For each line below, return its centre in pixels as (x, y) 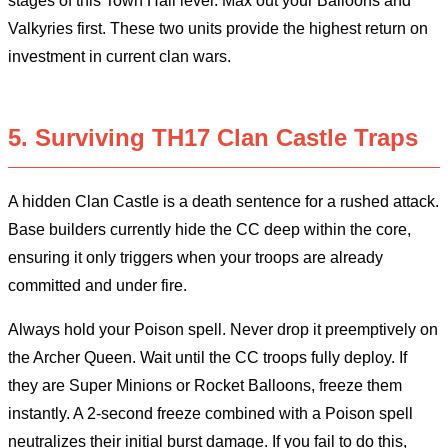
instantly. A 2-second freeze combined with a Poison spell (210, 414)
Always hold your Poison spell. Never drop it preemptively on (223, 330)
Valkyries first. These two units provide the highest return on (218, 29)
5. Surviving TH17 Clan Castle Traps (213, 138)
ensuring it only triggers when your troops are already (195, 258)
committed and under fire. (97, 286)
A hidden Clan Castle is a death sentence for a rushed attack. (223, 202)
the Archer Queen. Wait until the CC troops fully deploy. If (207, 358)
